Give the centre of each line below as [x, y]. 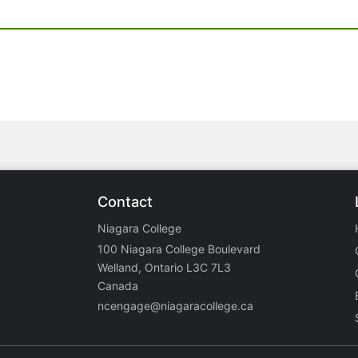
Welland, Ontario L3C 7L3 [164, 268]
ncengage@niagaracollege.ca [175, 306]
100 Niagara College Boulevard [179, 249]
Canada [118, 286]
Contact [125, 202]
